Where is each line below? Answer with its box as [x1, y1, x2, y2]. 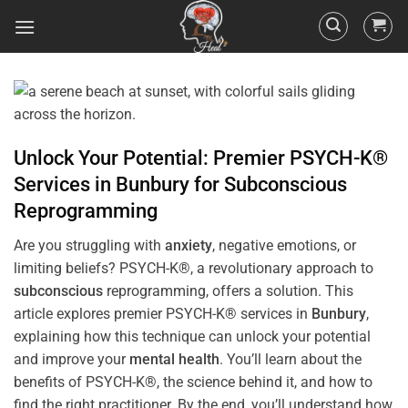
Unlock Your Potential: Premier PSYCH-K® [14, 145, 388, 169]
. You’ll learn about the [219, 350, 362, 368]
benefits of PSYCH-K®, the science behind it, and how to [14, 372, 372, 391]
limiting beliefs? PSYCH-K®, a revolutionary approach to [14, 259, 373, 277]
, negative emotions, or [212, 236, 356, 254]
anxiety [165, 236, 212, 254]
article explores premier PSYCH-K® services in [14, 304, 311, 322]
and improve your [14, 350, 129, 368]
